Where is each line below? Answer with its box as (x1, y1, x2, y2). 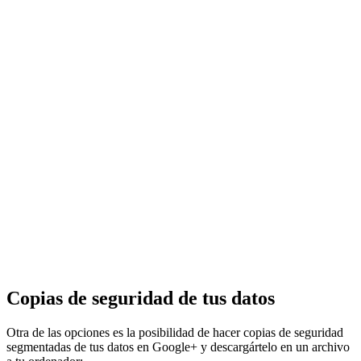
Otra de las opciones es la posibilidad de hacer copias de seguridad (6, 325, 343, 339)
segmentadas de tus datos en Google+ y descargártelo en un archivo (6, 339, 350, 354)
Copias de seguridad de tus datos (6, 287, 275, 309)
